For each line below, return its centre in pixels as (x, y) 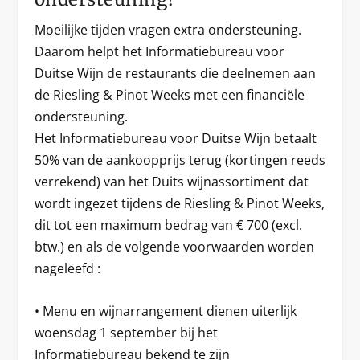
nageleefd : (67, 269)
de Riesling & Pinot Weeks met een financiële (169, 95)
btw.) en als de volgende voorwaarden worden (174, 247)
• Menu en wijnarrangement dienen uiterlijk (165, 311)
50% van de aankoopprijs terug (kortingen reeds (180, 160)
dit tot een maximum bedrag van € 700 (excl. (168, 225)
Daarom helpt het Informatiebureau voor (159, 52)
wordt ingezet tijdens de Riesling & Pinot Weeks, (179, 204)
